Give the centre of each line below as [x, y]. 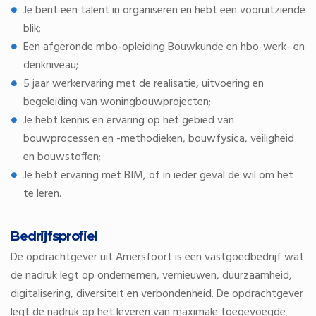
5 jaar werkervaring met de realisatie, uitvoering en [144, 84]
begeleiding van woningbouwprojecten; [117, 102]
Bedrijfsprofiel [54, 236]
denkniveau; [51, 66]
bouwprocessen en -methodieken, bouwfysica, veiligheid [159, 139]
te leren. [42, 194]
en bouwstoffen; [62, 157]
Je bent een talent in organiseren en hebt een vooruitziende [164, 11]
